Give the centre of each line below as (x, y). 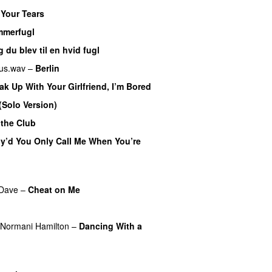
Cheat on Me (54, 189)
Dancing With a (110, 226)
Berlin (47, 68)
